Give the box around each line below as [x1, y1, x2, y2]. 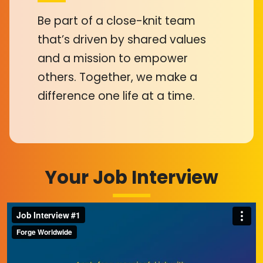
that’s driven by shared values [38, 31, 206, 48]
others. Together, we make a [38, 69, 197, 85]
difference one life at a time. [38, 87, 195, 104]
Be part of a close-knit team [38, 12, 195, 29]
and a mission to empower [38, 50, 188, 66]
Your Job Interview [45, 164, 218, 190]
